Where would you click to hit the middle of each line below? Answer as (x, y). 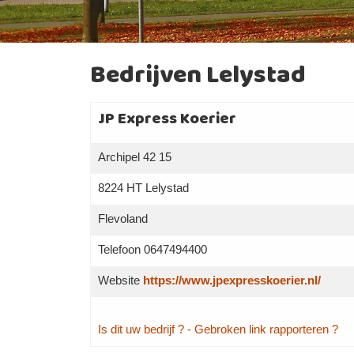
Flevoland (122, 218)
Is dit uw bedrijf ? (141, 329)
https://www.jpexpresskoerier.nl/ (232, 280)
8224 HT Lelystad (143, 188)
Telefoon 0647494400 (152, 249)
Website (120, 280)
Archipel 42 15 (134, 157)
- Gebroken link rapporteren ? (262, 329)
